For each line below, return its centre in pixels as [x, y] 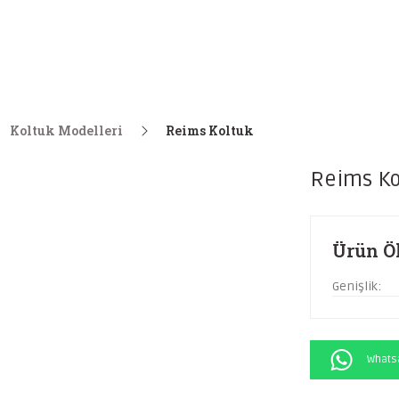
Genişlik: [357, 286]
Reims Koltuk [210, 130]
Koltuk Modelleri [66, 130]
